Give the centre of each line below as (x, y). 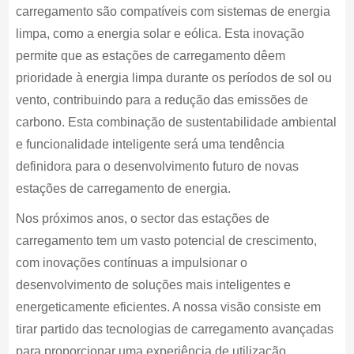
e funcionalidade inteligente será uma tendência (150, 144)
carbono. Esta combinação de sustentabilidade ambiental (176, 122)
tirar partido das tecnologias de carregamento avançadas (174, 329)
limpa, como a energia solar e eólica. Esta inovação (160, 34)
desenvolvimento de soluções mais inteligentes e (153, 285)
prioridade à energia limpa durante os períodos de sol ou (173, 78)
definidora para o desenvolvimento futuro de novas (157, 166)
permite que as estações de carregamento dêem (150, 56)
